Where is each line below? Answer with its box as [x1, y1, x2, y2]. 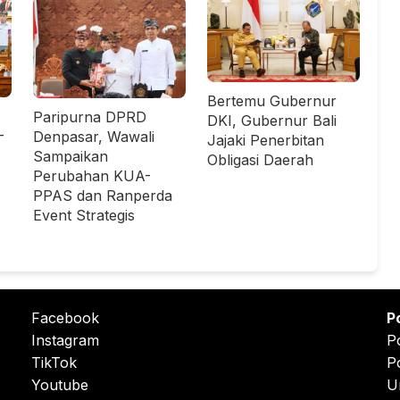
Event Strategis [33, 205, 135, 224]
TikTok [31, 353, 77, 371]
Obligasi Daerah [207, 150, 313, 169]
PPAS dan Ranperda [33, 186, 172, 204]
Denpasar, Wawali [33, 127, 154, 146]
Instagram [31, 330, 99, 349]
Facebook [31, 308, 99, 327]
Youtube [31, 375, 88, 394]
